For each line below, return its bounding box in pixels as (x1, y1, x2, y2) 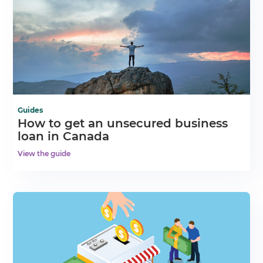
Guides (18, 105, 43, 114)
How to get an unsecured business (18, 116, 228, 130)
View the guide (18, 149, 71, 158)
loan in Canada (18, 129, 110, 143)
